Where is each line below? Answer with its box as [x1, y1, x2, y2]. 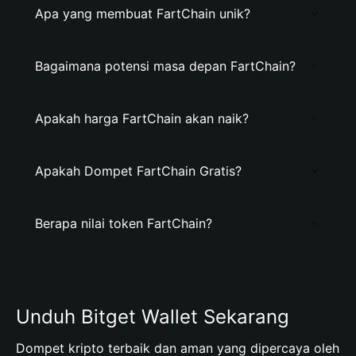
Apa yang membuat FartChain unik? [35, 6, 250, 21]
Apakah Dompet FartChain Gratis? [35, 163, 242, 179]
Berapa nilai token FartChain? [35, 215, 212, 231]
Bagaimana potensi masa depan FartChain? [35, 58, 296, 74]
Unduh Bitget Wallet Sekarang [16, 305, 289, 328]
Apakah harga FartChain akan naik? [35, 110, 249, 126]
